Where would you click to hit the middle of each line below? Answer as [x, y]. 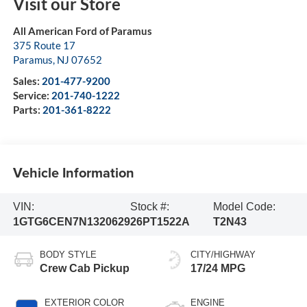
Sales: [27, 81]
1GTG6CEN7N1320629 [71, 221]
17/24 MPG [218, 268]
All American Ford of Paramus [82, 31]
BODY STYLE [68, 254]
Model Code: [245, 206]
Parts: [27, 110]
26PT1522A [160, 221]
